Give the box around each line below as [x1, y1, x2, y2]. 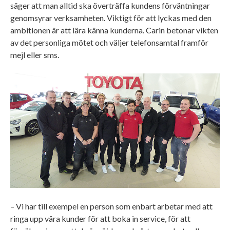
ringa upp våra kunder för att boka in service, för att [10, 213, 190, 223]
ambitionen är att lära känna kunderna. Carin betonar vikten [10, 25, 218, 35]
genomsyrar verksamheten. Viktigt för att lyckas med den [10, 12, 212, 23]
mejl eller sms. [10, 49, 61, 60]
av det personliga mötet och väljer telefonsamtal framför [10, 37, 208, 47]
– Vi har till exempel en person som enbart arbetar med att [10, 201, 213, 211]
